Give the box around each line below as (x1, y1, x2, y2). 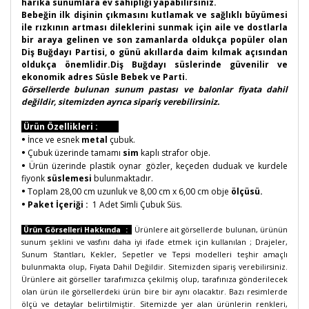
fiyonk (21, 172, 47, 184)
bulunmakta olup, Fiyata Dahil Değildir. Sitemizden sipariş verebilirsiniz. (21, 262, 288, 272)
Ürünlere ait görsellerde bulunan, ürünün (132, 225, 288, 235)
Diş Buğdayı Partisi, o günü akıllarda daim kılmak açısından (21, 46, 288, 58)
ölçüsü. (231, 186, 263, 197)
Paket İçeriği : (28, 199, 90, 210)
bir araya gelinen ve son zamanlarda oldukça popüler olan (21, 34, 288, 46)
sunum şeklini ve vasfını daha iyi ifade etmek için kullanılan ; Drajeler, (21, 237, 288, 247)
